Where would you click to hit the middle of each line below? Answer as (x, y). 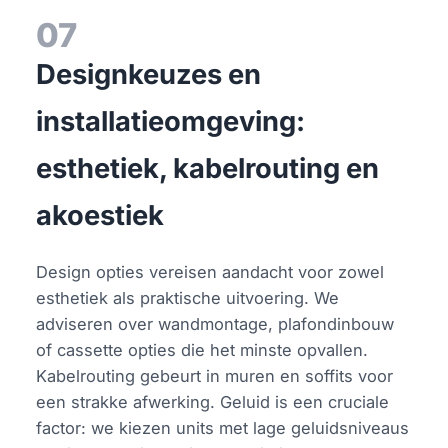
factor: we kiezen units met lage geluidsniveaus (223, 427)
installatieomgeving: (171, 121)
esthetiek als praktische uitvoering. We (188, 297)
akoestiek (100, 215)
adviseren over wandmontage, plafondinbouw (215, 323)
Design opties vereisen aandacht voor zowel (210, 271)
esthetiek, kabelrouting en (208, 168)
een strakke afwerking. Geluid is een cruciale (213, 401)
